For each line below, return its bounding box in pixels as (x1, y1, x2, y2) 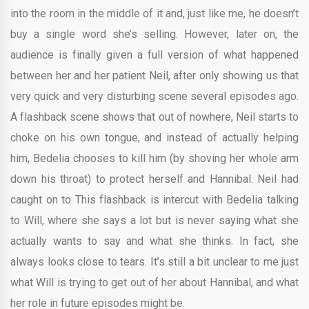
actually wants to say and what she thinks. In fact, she (10, 235, 299, 248)
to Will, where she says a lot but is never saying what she (10, 214, 299, 228)
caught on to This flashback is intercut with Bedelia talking (10, 193, 299, 207)
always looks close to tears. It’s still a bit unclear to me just (10, 255, 299, 269)
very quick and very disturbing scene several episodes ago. (10, 90, 299, 103)
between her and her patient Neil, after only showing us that (10, 69, 299, 83)
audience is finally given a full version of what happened (10, 48, 299, 62)
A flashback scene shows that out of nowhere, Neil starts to (10, 110, 299, 124)
